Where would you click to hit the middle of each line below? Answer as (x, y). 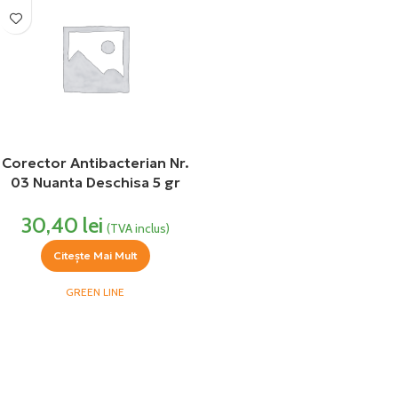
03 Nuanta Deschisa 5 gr (95, 182)
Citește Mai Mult (95, 255)
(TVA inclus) (138, 228)
